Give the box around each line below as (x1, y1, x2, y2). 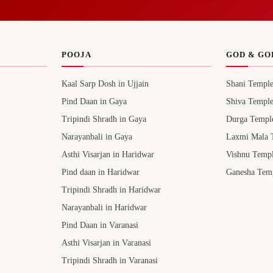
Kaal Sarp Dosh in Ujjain (61, 79, 149, 89)
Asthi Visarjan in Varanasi (61, 238, 151, 248)
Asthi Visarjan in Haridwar (61, 150, 154, 160)
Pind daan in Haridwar (61, 168, 140, 177)
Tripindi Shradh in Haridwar (61, 185, 161, 195)
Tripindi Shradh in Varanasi (61, 256, 158, 266)
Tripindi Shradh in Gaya (61, 115, 146, 124)
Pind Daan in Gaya (61, 97, 127, 107)
